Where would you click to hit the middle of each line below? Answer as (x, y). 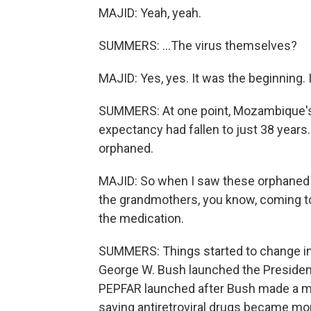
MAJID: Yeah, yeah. (150, 13)
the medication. (141, 218)
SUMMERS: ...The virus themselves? (198, 45)
